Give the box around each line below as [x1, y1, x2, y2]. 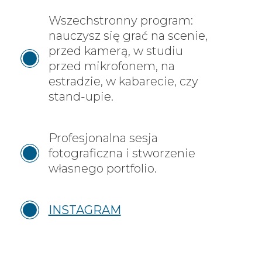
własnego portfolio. [48, 161, 157, 175]
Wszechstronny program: [48, 13, 193, 27]
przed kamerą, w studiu [48, 43, 183, 58]
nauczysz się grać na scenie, [48, 28, 208, 43]
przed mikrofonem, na [48, 58, 175, 73]
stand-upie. [48, 89, 113, 104]
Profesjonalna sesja [48, 130, 158, 145]
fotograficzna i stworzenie [48, 146, 195, 160]
